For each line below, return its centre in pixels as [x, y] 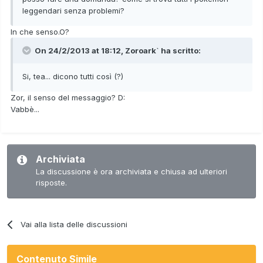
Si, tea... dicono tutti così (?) [73, 76]
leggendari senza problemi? [73, 10]
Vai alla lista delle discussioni [74, 224]
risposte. [51, 182]
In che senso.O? [40, 31]
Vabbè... [25, 109]
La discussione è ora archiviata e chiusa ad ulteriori [131, 171]
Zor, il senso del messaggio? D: [68, 97]
